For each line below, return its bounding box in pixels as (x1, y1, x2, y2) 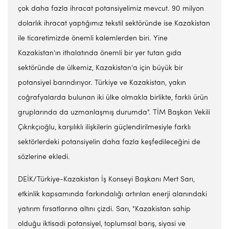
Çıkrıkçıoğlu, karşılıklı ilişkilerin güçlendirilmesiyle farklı (18, 124, 191, 131)
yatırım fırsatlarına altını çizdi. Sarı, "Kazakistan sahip (18, 205, 191, 213)
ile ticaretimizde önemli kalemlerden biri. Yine (18, 35, 168, 42)
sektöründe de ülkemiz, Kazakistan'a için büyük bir (18, 64, 183, 72)
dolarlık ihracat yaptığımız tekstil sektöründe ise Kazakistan (18, 20, 210, 28)
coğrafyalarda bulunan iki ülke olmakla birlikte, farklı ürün (18, 94, 208, 102)
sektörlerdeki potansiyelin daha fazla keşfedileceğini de (18, 139, 200, 146)
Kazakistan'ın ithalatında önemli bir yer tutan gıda (18, 50, 181, 57)
